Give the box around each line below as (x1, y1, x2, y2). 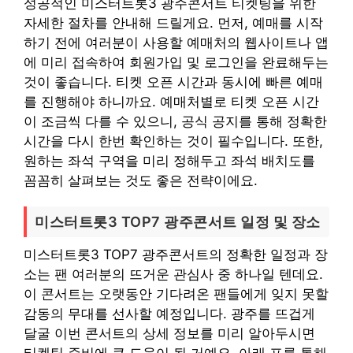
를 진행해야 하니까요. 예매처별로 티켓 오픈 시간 (24, 93, 319, 110)
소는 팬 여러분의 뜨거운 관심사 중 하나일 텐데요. (24, 266, 323, 282)
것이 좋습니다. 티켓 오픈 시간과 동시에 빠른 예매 (24, 73, 323, 90)
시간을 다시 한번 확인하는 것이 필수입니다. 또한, (24, 132, 323, 149)
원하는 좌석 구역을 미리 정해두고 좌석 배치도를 (24, 152, 315, 169)
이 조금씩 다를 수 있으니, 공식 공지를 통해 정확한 (24, 113, 327, 129)
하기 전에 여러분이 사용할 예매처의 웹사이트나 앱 (24, 34, 329, 50)
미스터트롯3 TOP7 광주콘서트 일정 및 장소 (35, 213, 321, 230)
